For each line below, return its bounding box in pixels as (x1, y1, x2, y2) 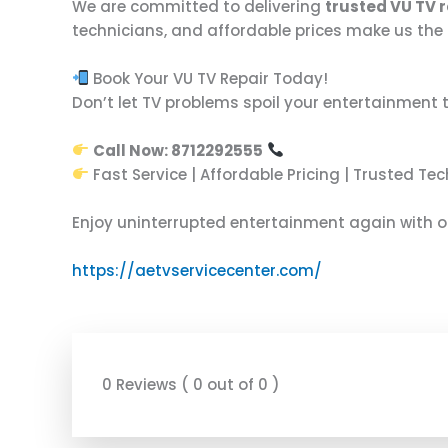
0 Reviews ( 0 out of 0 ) (102, 373, 280, 395)
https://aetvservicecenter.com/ (72, 259, 322, 281)
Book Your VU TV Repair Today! (89, 67, 329, 89)
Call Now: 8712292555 (93, 139, 264, 161)
